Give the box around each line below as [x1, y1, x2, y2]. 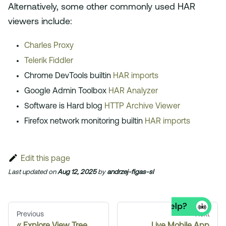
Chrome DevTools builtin [24, 72, 113, 81]
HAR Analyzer [108, 87, 158, 96]
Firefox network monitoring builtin [24, 118, 145, 126]
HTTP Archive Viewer [104, 102, 180, 111]
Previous [17, 211, 44, 219]
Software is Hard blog [24, 102, 104, 111]
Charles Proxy [24, 42, 74, 50]
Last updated [8, 169, 47, 176]
